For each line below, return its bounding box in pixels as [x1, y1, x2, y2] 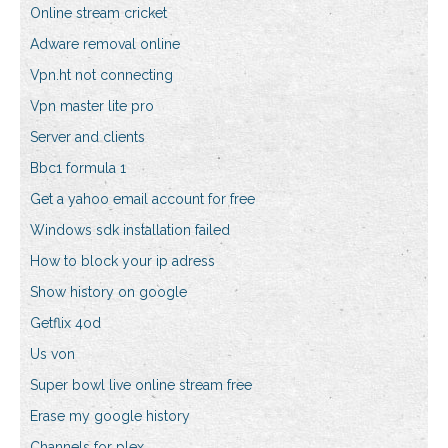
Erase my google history [30, 408, 190, 425]
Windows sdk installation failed [30, 222, 230, 239]
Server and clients [30, 129, 145, 146]
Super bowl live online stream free [30, 377, 252, 394]
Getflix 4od [30, 315, 101, 332]
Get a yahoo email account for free [30, 191, 255, 208]
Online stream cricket [30, 5, 167, 22]
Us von [30, 346, 75, 363]
